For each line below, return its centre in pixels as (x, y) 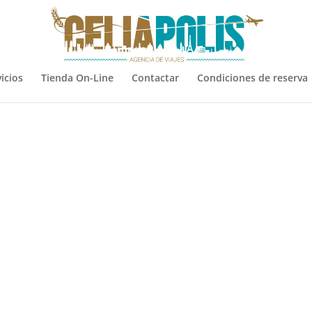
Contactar (155, 78)
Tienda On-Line (77, 78)
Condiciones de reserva (252, 78)
